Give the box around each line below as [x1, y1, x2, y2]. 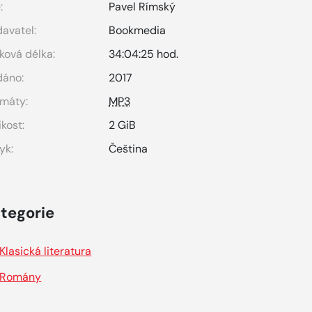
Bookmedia [109, 23, 166, 38]
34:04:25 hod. [109, 47, 179, 61]
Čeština [109, 141, 148, 156]
